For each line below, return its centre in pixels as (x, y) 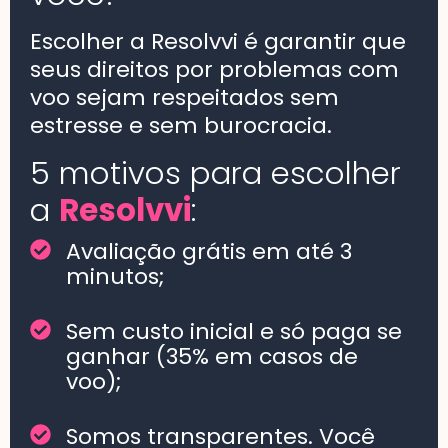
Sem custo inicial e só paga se (234, 331)
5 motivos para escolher (215, 172)
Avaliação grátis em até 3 (209, 251)
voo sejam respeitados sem (184, 97)
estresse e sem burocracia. (181, 125)
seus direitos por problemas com (214, 69)
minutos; (115, 276)
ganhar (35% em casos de (212, 356)
